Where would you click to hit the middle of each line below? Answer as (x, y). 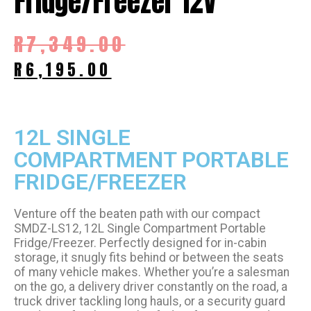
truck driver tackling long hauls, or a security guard (150, 302)
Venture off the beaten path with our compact (137, 214)
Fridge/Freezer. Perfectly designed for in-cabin (140, 243)
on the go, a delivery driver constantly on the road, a (151, 287)
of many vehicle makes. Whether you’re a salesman (152, 272)
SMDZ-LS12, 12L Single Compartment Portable (140, 229)
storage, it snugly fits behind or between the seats (149, 258)
